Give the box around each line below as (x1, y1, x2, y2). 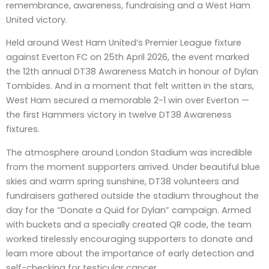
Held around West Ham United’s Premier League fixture (6, 37, 241, 49)
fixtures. (6, 123, 40, 136)
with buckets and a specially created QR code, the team (6, 218, 252, 231)
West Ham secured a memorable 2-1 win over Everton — (6, 94, 249, 107)
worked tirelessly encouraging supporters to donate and (6, 232, 253, 245)
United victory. (6, 13, 67, 26)
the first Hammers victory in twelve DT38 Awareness (6, 109, 232, 121)
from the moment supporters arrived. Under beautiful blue (6, 160, 260, 173)
